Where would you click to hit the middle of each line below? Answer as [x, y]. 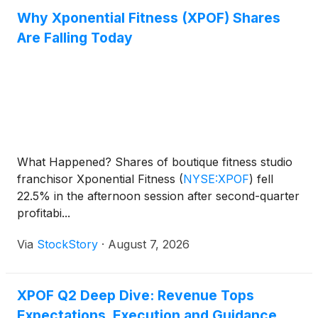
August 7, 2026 [149, 244]
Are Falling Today [75, 38]
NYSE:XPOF [216, 179]
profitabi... [44, 213]
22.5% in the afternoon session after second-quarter [158, 196]
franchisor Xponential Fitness [98, 179]
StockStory [67, 244]
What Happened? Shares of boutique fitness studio [155, 162]
